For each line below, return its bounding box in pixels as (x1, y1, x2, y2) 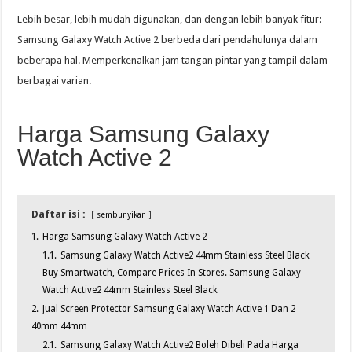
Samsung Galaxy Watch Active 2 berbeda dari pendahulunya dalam (17, 34, 318, 46)
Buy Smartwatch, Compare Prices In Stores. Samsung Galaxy (42, 267, 302, 279)
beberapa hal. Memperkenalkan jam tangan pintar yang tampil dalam (17, 54, 328, 67)
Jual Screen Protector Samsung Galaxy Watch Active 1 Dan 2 (42, 303, 296, 315)
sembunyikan (97, 210, 147, 220)
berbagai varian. (17, 75, 92, 87)
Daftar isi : (31, 208, 86, 221)
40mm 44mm (31, 321, 88, 332)
